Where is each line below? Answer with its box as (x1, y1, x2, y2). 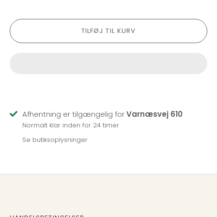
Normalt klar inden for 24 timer (22, 121, 119, 130)
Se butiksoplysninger (22, 135, 88, 144)
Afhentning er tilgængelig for (22, 109, 126, 120)
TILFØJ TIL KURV (81, 26, 136, 36)
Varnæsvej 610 (126, 109, 183, 120)
